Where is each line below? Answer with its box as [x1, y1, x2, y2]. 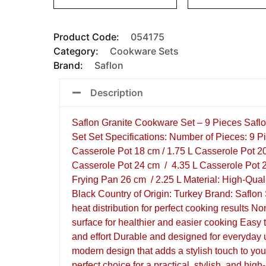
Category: [53, 45, 101, 57]
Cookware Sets [110, 45, 179, 57]
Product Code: [53, 30, 119, 43]
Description [90, 86, 143, 99]
